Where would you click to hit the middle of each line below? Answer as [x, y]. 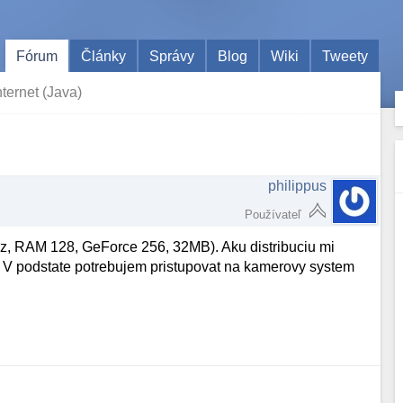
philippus [298, 186]
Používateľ [273, 215]
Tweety [345, 56]
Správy [172, 56]
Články [104, 56]
